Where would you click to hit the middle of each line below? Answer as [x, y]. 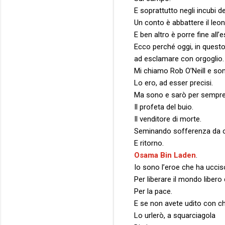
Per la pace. [153, 191]
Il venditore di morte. [168, 119]
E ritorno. [149, 143]
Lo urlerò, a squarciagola [175, 215]
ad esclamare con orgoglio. [179, 59]
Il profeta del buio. [164, 107]
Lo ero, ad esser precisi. [174, 83]
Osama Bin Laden [165, 155]
